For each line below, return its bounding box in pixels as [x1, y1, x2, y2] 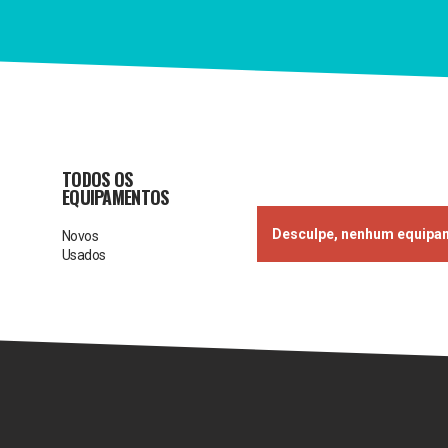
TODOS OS [62, 166, 133, 192]
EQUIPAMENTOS [62, 184, 169, 210]
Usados [62, 247, 106, 263]
